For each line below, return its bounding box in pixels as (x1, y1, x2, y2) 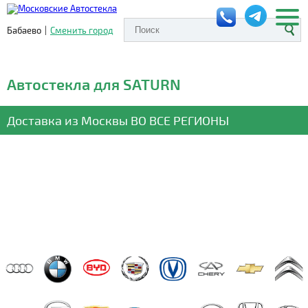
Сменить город (50, 24, 113, 36)
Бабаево (7, 24, 41, 36)
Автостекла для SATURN (7, 75, 181, 93)
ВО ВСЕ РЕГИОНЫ (131, 113, 229, 128)
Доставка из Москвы (7, 113, 131, 128)
